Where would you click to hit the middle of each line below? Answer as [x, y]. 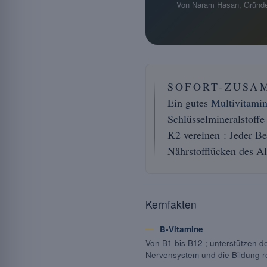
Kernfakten [171, 204]
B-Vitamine [181, 229]
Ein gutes [189, 103]
